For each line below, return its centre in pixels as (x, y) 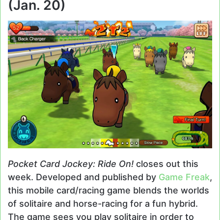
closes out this (166, 164)
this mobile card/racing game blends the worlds (109, 191)
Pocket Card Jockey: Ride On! (71, 164)
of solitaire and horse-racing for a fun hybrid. (103, 204)
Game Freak (184, 177)
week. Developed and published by (83, 177)
